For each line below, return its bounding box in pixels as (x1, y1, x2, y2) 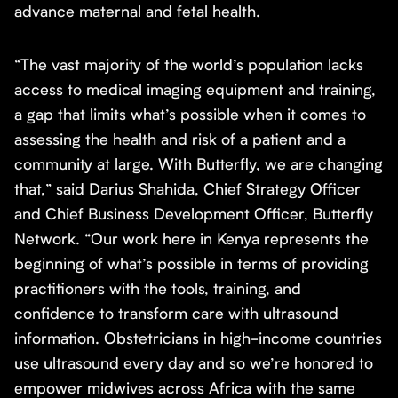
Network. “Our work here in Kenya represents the (14, 229, 369, 248)
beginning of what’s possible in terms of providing (14, 254, 369, 273)
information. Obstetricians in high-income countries (14, 329, 382, 347)
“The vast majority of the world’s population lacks (14, 55, 363, 74)
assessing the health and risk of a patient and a (14, 130, 346, 148)
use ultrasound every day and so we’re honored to (14, 354, 373, 372)
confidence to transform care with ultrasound (14, 304, 338, 322)
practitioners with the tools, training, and (14, 279, 301, 298)
